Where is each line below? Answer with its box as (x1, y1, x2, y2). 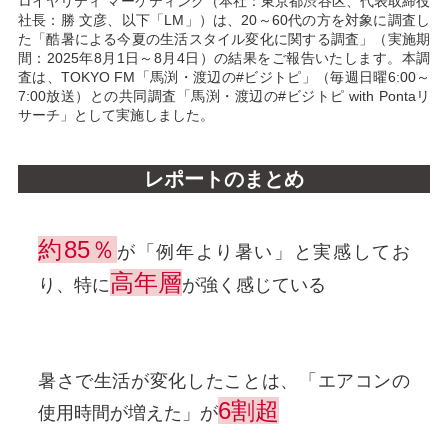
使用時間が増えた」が (37, 403, 218, 424)
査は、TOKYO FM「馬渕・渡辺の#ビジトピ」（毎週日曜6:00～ (17, 69, 431, 86)
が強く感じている (181, 275, 326, 296)
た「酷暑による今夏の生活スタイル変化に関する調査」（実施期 (17, 31, 431, 48)
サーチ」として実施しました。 (17, 107, 214, 124)
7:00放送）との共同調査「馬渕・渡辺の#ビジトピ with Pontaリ (17, 88, 431, 105)
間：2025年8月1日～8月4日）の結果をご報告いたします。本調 (17, 50, 431, 67)
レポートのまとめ (144, 168, 304, 191)
